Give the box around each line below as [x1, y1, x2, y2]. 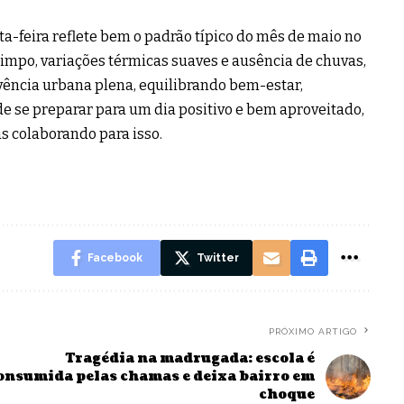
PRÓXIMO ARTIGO [268, 326, 357, 336]
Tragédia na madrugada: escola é [65, 349, 315, 367]
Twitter [196, 251, 239, 264]
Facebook [87, 251, 142, 264]
